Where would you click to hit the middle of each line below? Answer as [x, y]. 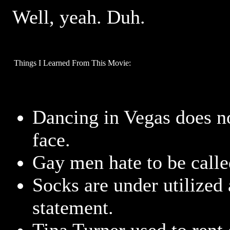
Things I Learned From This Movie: [72, 63]
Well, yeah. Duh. [79, 17]
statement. [73, 207]
